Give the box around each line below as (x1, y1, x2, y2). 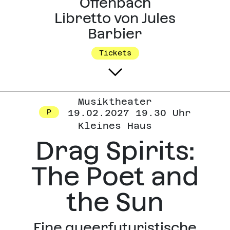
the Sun (66, 187, 164, 218)
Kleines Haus (78, 120, 152, 131)
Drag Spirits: (35, 136, 195, 166)
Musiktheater (78, 96, 152, 107)
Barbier (88, 26, 142, 42)
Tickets (99, 49, 131, 57)
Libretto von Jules (54, 10, 176, 27)
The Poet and (31, 161, 199, 192)
